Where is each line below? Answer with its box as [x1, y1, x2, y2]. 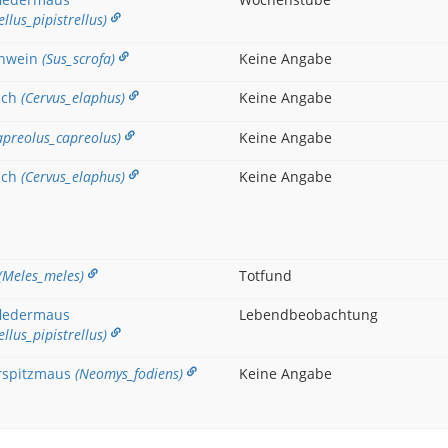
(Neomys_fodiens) [74, 364, 183, 383]
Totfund [239, 265, 292, 285]
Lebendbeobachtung [239, 305, 378, 324]
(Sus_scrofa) [41, 49, 115, 68]
